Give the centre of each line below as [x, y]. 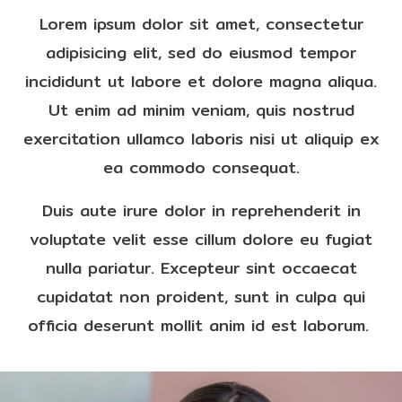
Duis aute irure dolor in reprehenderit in [201, 210]
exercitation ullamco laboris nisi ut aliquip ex [201, 139]
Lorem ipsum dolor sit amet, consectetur [201, 24]
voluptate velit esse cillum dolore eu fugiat [201, 239]
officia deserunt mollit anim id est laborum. [201, 325]
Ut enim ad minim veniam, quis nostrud [201, 110]
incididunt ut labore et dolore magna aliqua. [201, 81]
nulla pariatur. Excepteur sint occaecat [201, 268]
